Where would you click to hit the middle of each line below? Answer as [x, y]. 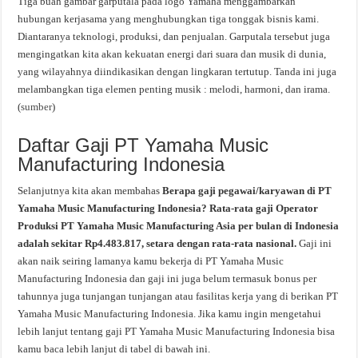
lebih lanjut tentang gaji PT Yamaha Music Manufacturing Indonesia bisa [177, 331]
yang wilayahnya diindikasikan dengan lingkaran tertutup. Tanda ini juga [177, 72]
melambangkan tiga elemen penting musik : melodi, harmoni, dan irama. [174, 89]
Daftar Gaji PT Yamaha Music [143, 145]
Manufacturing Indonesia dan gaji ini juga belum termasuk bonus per [167, 278]
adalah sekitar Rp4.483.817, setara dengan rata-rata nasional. [159, 243]
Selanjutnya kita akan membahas [90, 191]
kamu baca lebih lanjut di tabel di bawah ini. [114, 349]
